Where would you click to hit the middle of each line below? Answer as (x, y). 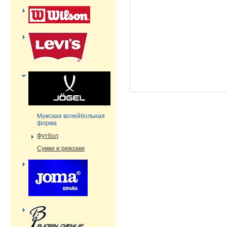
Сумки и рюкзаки (61, 148)
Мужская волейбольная (71, 116)
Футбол (48, 136)
